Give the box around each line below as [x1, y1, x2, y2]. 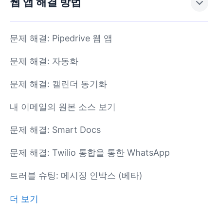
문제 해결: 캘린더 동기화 [10, 79, 107, 89]
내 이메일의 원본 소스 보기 [10, 102, 116, 112]
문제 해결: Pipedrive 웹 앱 [10, 33, 112, 43]
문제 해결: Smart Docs [10, 125, 101, 135]
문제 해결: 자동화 [10, 56, 78, 66]
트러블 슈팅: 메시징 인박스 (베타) [10, 170, 143, 181]
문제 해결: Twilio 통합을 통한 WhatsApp [10, 147, 170, 158]
